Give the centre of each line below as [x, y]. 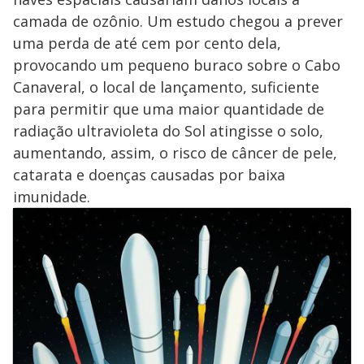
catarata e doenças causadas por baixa [149, 175]
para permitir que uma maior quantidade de [169, 109]
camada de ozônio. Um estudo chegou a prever [178, 22]
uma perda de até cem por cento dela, [147, 43]
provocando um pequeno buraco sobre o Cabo [177, 65]
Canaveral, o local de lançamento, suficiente [166, 87]
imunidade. [52, 197]
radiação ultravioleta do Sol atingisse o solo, [168, 131]
